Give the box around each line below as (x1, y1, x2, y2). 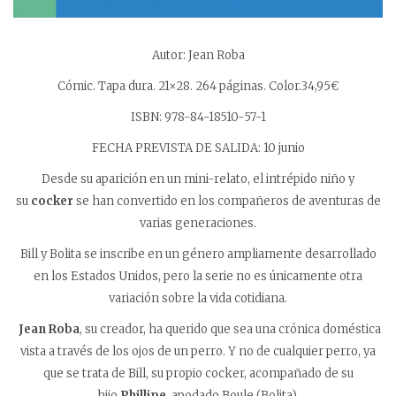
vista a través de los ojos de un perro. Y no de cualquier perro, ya (20, 344, 376, 360)
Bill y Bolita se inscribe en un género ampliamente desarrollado (19, 247, 377, 263)
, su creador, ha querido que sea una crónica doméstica (79, 322, 381, 338)
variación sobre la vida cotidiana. (109, 291, 287, 307)
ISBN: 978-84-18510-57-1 (130, 110, 266, 126)
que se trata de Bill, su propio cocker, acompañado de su (42, 366, 354, 382)
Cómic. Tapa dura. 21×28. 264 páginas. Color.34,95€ (57, 79, 339, 95)
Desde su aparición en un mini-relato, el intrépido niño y (42, 171, 354, 187)
